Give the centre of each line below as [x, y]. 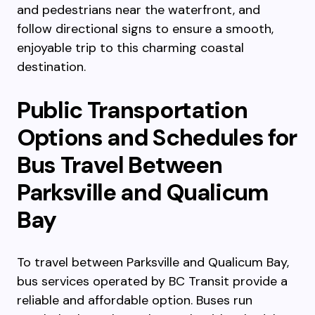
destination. [51, 67]
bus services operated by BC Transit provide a [152, 281]
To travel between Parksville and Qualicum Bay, [153, 262]
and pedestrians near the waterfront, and [139, 10]
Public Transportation [132, 110]
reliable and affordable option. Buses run [135, 300]
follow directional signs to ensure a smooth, [145, 29]
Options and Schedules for [157, 137]
